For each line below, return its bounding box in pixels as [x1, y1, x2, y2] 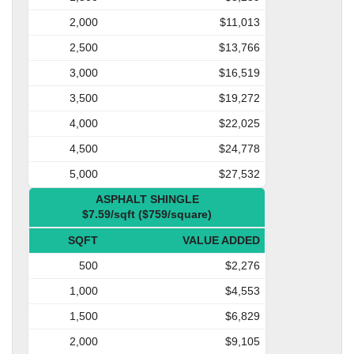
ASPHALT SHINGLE [95, 192, 199, 205]
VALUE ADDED [183, 233, 260, 247]
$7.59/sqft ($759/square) [82, 207, 212, 220]
